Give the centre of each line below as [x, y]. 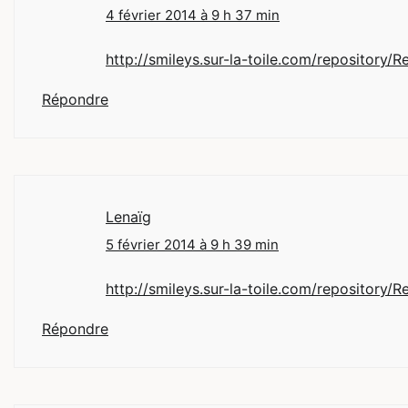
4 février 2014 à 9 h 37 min [193, 15]
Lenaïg [128, 217]
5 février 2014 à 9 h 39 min [192, 245]
